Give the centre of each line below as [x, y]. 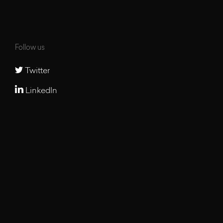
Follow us [30, 48]
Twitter [36, 71]
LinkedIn [40, 91]
